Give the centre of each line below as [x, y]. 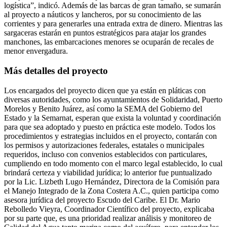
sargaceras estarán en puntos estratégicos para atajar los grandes [105, 33]
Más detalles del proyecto [56, 70]
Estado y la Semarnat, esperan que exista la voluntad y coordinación [112, 118]
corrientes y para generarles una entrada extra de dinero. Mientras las [113, 24]
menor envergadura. [36, 51]
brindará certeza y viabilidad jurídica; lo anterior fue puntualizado [108, 172]
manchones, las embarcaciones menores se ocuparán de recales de [109, 42]
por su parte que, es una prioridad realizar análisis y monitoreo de [108, 218]
